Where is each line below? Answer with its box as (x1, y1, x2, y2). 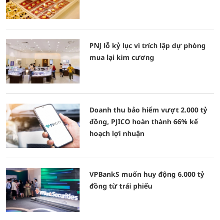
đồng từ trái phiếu (89, 181, 152, 191)
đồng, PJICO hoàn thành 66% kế (89, 117, 198, 126)
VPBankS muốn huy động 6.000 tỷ (89, 169, 204, 179)
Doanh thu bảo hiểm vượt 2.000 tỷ (89, 105, 207, 114)
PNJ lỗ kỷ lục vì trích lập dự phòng (89, 41, 206, 50)
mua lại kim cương (89, 53, 154, 62)
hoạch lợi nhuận (89, 129, 144, 138)
